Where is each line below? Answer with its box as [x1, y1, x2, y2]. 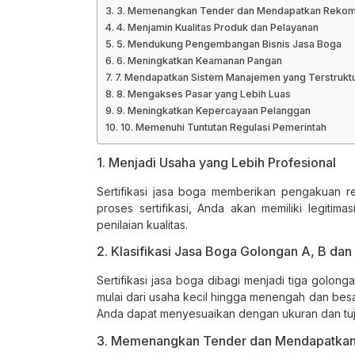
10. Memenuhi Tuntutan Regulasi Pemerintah [120, 120, 326, 133]
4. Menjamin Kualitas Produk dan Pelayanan [116, 21, 319, 33]
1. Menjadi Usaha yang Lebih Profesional [97, 154, 336, 170]
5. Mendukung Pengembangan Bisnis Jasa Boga [116, 37, 342, 50]
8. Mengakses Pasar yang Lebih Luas [116, 87, 291, 100]
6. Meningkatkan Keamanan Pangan [116, 54, 282, 67]
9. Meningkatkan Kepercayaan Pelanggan [116, 104, 311, 116]
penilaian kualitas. [97, 217, 188, 231]
